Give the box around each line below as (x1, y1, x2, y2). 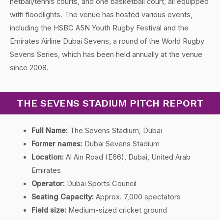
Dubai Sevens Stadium (82, 139, 160, 148)
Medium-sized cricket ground (66, 205, 167, 215)
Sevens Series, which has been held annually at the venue (10, 50, 202, 59)
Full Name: (31, 126, 68, 135)
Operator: (31, 179, 65, 188)
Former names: (31, 139, 82, 148)
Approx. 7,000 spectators (93, 192, 181, 201)
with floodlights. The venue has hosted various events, (10, 10, 192, 20)
